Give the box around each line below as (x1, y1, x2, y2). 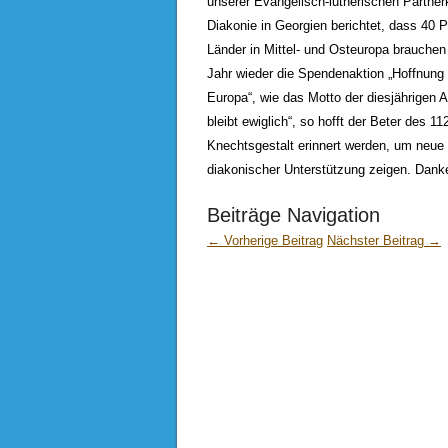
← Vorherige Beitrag (207, 233, 323, 248)
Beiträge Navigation (207, 204, 380, 226)
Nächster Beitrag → (327, 233, 441, 248)
